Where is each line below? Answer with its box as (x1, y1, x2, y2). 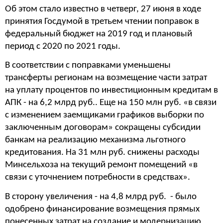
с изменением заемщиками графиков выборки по (5, 111, 204, 120)
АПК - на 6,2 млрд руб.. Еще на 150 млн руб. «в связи (5, 98, 217, 108)
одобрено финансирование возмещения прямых (5, 204, 200, 214)
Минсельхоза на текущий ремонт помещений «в (5, 160, 198, 170)
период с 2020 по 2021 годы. (5, 41, 120, 51)
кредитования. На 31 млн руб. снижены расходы (5, 148, 200, 158)
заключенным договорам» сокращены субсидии (5, 123, 201, 133)
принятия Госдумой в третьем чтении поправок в (5, 16, 199, 26)
